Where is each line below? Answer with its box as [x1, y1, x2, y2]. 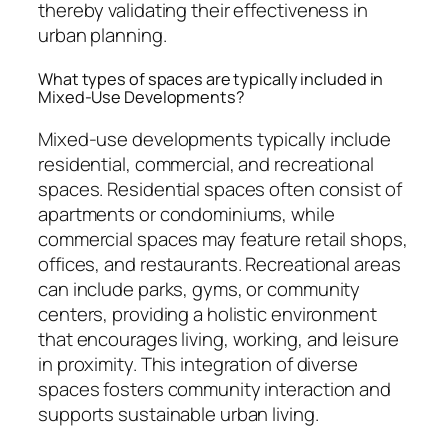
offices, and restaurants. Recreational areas [38, 251, 401, 278]
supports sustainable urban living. [38, 401, 319, 428]
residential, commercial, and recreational [38, 151, 374, 178]
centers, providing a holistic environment [38, 301, 377, 328]
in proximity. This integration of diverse [38, 351, 358, 378]
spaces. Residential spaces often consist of [38, 176, 402, 203]
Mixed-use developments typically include [38, 126, 391, 153]
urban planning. [38, 21, 167, 48]
